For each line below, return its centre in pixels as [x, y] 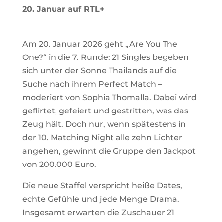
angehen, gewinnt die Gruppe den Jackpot [109, 151]
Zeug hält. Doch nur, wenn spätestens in [104, 124]
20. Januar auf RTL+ [63, 9]
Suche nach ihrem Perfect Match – [92, 84]
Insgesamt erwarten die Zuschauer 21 [98, 212]
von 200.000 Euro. [59, 164]
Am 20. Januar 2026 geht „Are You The [100, 44]
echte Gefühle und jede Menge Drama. [101, 199]
